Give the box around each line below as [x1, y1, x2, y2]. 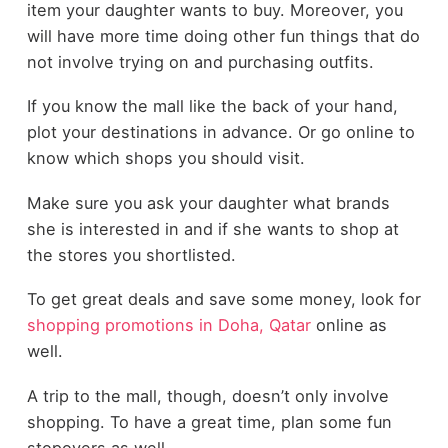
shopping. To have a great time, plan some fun [26, 411, 392, 432]
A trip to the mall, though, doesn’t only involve [26, 385, 389, 406]
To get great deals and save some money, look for [26, 289, 421, 310]
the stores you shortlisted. [26, 244, 236, 265]
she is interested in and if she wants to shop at [26, 218, 399, 239]
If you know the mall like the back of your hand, [26, 96, 398, 117]
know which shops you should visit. [26, 148, 305, 169]
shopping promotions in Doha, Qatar [26, 315, 311, 336]
